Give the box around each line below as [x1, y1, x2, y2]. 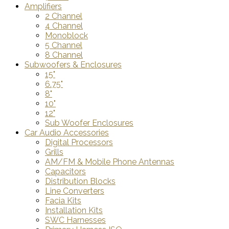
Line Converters [45, 186, 104, 196]
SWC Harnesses [45, 215, 106, 225]
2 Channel [45, 11, 82, 21]
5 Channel [45, 40, 82, 51]
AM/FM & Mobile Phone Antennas [45, 157, 174, 167]
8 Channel [45, 50, 83, 60]
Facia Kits [45, 196, 81, 206]
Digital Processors [45, 138, 113, 148]
